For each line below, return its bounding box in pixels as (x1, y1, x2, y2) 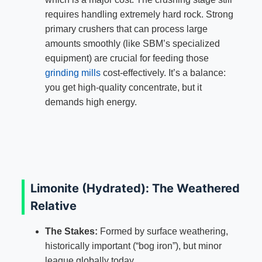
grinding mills (44, 68, 101, 78)
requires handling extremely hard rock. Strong (44, 9, 233, 20)
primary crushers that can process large (44, 24, 208, 35)
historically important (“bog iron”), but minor (44, 241, 222, 251)
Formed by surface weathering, (97, 226, 228, 237)
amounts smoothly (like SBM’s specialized (44, 39, 220, 49)
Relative (30, 199, 77, 213)
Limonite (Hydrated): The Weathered (30, 181, 240, 196)
